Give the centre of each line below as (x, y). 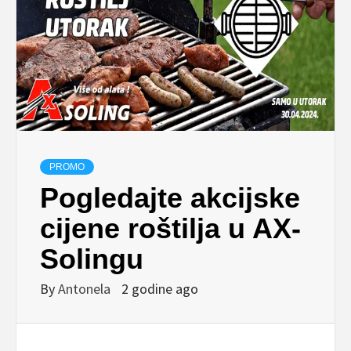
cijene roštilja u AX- (170, 228)
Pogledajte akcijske (170, 197)
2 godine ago (160, 288)
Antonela (86, 288)
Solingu (92, 259)
